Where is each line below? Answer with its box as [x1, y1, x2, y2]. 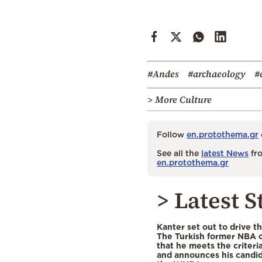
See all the [157, 149, 201, 158]
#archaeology [188, 67, 246, 81]
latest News [201, 149, 249, 158]
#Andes [147, 67, 179, 81]
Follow [157, 130, 187, 139]
